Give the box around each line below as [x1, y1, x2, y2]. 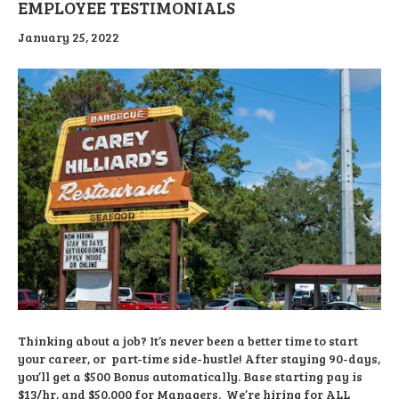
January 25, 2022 [18, 28, 119, 45]
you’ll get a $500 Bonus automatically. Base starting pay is [18, 367, 362, 385]
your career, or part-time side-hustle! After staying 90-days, [18, 349, 380, 367]
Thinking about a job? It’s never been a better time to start [18, 331, 358, 349]
